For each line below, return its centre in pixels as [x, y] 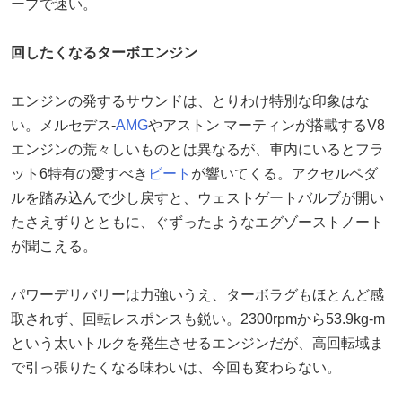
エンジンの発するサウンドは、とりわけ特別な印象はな [190, 100]
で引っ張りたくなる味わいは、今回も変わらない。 [176, 367]
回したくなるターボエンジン [104, 52]
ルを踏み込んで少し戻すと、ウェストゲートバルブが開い [197, 197]
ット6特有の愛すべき [79, 173]
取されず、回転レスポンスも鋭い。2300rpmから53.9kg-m [198, 319]
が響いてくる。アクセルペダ [284, 173]
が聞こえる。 [54, 246]
